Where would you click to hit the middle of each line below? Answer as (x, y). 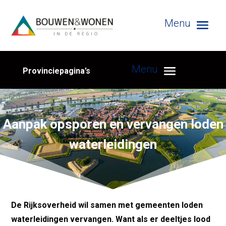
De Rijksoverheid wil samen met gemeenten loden (107, 205)
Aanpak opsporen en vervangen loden (113, 124)
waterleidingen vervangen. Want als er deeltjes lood (111, 219)
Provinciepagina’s (56, 71)
